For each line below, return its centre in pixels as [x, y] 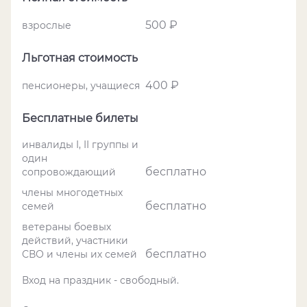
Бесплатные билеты [80, 118]
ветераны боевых [66, 227]
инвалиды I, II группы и [80, 145]
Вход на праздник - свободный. [100, 280]
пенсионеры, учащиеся [81, 86]
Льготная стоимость [80, 58]
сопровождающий [69, 172]
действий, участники [75, 241]
